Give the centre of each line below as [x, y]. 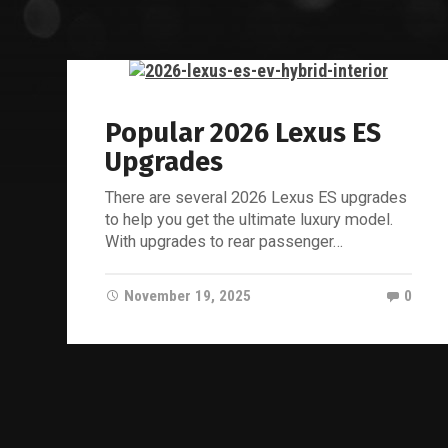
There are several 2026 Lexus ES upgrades [256, 198]
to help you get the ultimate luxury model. [249, 220]
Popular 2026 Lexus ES [243, 133]
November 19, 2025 [188, 296]
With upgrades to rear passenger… [224, 242]
